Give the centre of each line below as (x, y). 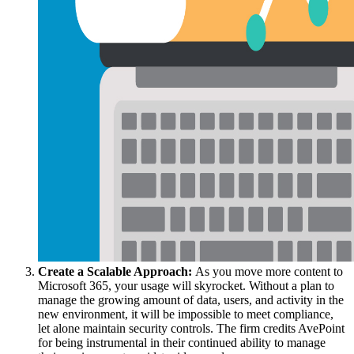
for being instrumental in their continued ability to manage (182, 343)
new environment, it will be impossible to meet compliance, (186, 314)
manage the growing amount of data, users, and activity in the (191, 300)
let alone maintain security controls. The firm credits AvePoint (191, 329)
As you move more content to (269, 272)
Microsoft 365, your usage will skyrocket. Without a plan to (186, 286)
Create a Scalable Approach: (117, 272)
